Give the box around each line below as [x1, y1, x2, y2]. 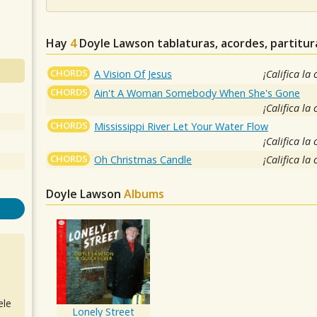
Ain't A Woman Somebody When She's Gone [94, 86, 301, 100]
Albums [124, 186, 164, 202]
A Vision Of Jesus [94, 67, 173, 81]
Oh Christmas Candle [94, 153, 192, 167]
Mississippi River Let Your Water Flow [94, 120, 269, 134]
